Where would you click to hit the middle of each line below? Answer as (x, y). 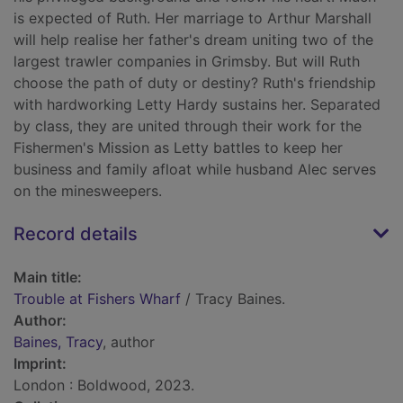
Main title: (48, 278)
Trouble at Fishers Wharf (97, 299)
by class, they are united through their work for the (188, 126)
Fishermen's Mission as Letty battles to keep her (178, 148)
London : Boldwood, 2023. (104, 385)
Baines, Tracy (58, 342)
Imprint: (40, 364)
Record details (76, 234)
